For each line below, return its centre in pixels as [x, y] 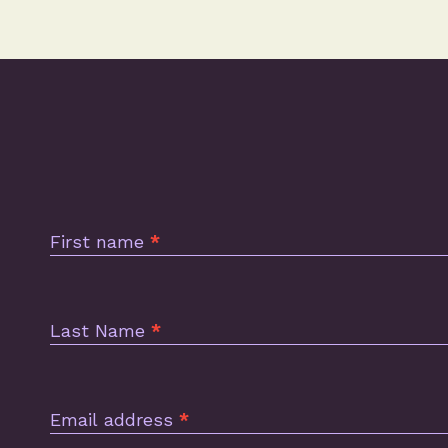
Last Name [100, 330]
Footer [74, 221]
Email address [114, 419]
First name [100, 241]
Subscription [95, 197]
